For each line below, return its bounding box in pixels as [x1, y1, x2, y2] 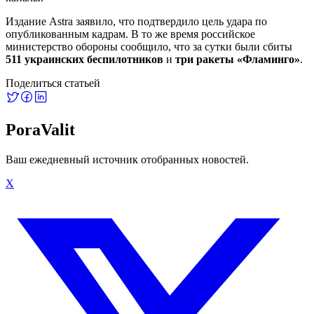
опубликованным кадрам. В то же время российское [6, 27, 255, 40]
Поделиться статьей [6, 76, 100, 89]
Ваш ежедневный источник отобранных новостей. [6, 153, 249, 165]
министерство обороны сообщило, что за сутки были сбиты [6, 40, 292, 53]
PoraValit [6, 120, 75, 139]
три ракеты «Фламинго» [175, 53, 300, 65]
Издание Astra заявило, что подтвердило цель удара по [6, 15, 267, 27]
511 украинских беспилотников [6, 53, 163, 65]
